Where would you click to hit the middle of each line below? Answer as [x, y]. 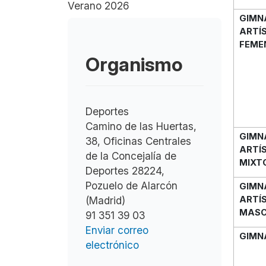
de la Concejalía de [131, 156]
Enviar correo [117, 230]
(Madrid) [105, 200]
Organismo [134, 64]
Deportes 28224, [125, 170]
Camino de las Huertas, [141, 126]
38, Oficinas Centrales [138, 141]
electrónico [112, 245]
